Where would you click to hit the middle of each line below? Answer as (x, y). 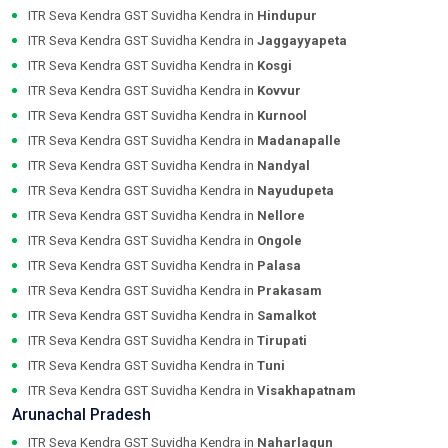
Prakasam (289, 291)
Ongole (279, 241)
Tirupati (282, 341)
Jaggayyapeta (302, 41)
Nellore (281, 216)
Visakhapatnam (306, 391)
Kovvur (279, 91)
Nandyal (283, 166)
